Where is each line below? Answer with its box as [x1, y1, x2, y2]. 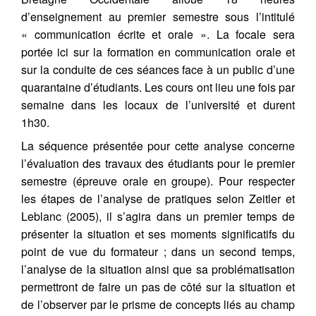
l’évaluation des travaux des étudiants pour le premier [21, 155, 295, 171]
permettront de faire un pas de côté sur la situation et [21, 279, 295, 295]
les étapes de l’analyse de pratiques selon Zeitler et [21, 190, 295, 207]
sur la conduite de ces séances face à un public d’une [21, 61, 295, 78]
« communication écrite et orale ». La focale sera [21, 26, 295, 42]
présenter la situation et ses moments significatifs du [21, 226, 295, 242]
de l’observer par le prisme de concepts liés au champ [21, 296, 295, 312]
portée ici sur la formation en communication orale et [21, 44, 295, 60]
